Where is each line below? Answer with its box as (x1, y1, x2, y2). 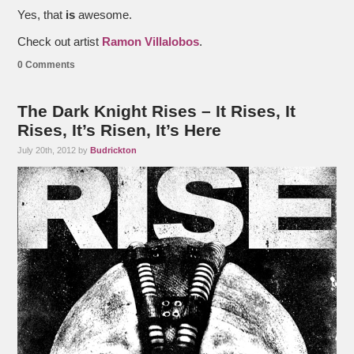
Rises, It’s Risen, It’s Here (17, 120, 222, 139)
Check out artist (17, 35, 103, 48)
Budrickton (90, 145, 137, 155)
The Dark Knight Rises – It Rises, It (17, 101, 296, 120)
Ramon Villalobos (102, 35, 200, 48)
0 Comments (17, 58, 76, 70)
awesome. (75, 8, 133, 21)
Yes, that (17, 8, 66, 21)
